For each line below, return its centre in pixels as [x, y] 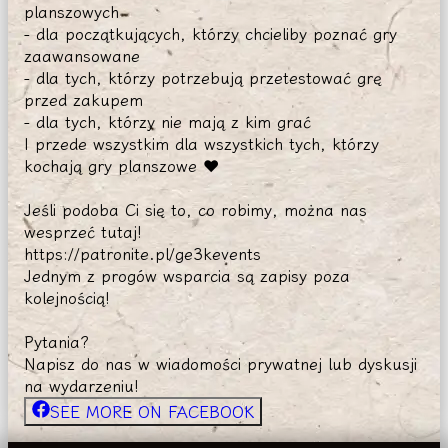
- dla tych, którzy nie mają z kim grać [167, 121]
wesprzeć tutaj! [83, 231]
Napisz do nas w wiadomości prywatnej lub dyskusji [220, 363]
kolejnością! [67, 297]
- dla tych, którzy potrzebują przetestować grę [203, 77]
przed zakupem [83, 99]
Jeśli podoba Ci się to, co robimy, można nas [195, 209]
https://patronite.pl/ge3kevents [142, 253]
